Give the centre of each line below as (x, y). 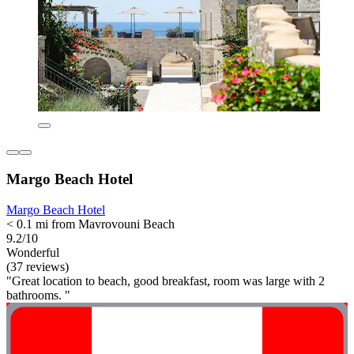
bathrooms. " (38, 295)
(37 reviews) (38, 266)
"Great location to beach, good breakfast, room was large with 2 (166, 281)
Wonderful (33, 252)
